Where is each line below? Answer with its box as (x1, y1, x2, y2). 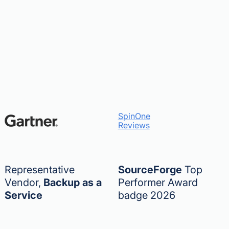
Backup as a (43, 176, 102, 189)
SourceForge (118, 164, 182, 176)
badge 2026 (118, 189, 175, 201)
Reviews (118, 120, 150, 130)
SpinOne (118, 111, 150, 121)
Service (5, 189, 43, 201)
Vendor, (5, 176, 44, 189)
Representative (5, 164, 75, 176)
